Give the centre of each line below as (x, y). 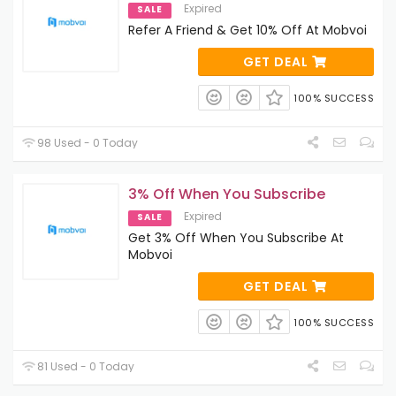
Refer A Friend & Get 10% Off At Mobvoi (247, 30)
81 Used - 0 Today (85, 367)
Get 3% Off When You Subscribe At (236, 237)
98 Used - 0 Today (87, 142)
